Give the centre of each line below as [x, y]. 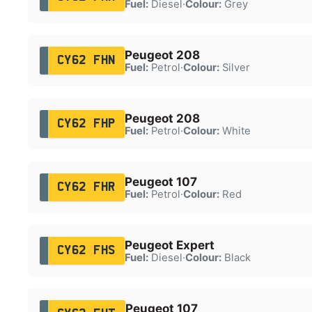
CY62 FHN [86, 60]
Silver [234, 67]
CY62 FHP [86, 124]
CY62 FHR [86, 187]
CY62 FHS [86, 250]
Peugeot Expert [169, 245]
